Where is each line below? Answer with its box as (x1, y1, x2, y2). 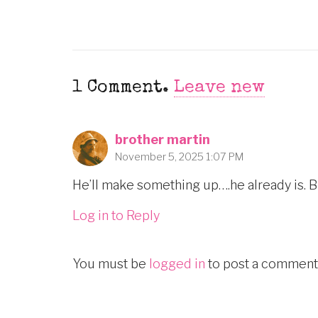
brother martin (115, 131, 210, 147)
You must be (72, 256, 149, 271)
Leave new (174, 78, 265, 97)
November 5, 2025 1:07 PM (115, 150, 243, 163)
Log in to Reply (72, 207, 160, 223)
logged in (149, 256, 205, 271)
